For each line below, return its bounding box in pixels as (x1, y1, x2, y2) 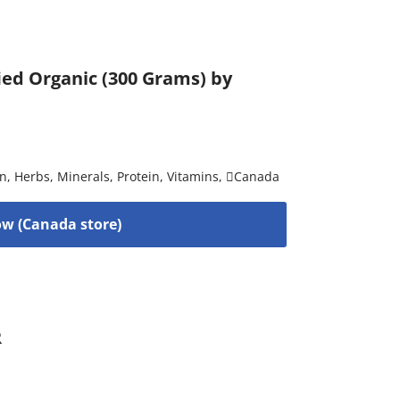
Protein (117, 167, 161, 185)
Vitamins (167, 167, 220, 185)
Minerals (57, 167, 111, 185)
